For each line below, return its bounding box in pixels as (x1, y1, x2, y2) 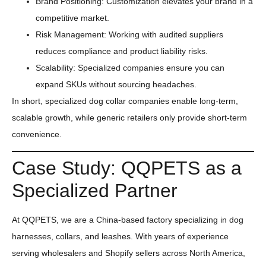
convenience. (12, 129, 62, 139)
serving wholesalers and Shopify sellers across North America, (12, 248, 245, 258)
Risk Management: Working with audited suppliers (36, 29, 223, 39)
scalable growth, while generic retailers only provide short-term (12, 112, 247, 122)
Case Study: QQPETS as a (12, 157, 242, 179)
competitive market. (36, 12, 109, 23)
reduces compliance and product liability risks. (36, 46, 208, 56)
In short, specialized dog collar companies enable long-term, (12, 96, 238, 106)
